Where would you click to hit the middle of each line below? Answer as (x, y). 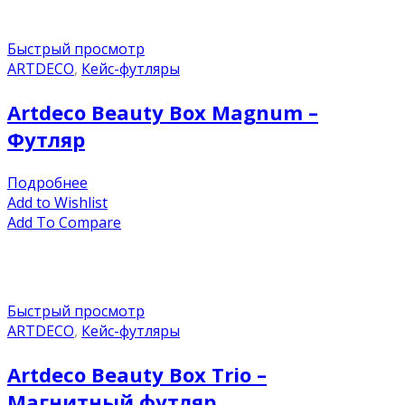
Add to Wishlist (57, 202)
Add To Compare (64, 222)
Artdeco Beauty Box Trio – (137, 374)
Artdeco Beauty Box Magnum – (163, 112)
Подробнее (47, 183)
